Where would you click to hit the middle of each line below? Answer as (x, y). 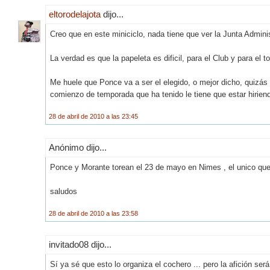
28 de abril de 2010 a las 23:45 (93, 116)
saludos (64, 191)
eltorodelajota (75, 14)
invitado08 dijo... (80, 244)
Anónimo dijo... (78, 147)
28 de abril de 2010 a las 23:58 (93, 213)
